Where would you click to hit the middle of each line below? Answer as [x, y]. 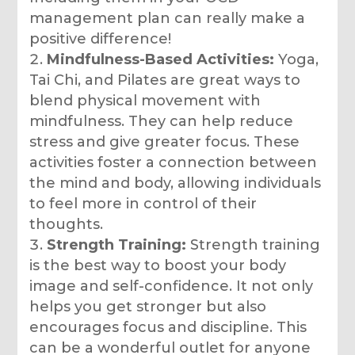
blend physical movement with [145, 100]
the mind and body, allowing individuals [176, 183]
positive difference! [101, 38]
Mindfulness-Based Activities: [161, 59]
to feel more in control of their [143, 203]
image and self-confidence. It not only [172, 286]
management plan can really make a [168, 18]
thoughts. [67, 224]
